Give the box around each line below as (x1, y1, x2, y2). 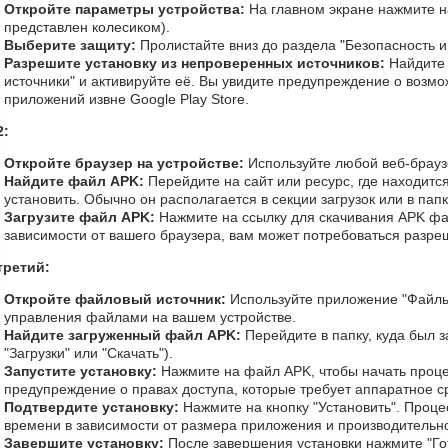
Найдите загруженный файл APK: (4, 327, 241, 343)
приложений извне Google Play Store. (4, 91, 249, 107)
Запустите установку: (4, 363, 157, 379)
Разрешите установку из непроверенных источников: (4, 55, 385, 71)
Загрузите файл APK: (4, 209, 155, 225)
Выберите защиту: (4, 37, 136, 53)
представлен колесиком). (4, 19, 170, 35)
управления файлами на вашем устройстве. (4, 309, 296, 325)
